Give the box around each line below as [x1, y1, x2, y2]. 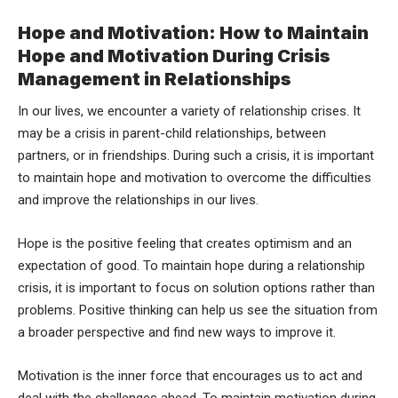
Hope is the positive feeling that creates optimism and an [18, 235, 352, 252]
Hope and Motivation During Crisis [18, 44, 330, 67]
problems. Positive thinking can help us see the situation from [18, 302, 378, 319]
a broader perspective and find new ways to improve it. [18, 324, 336, 341]
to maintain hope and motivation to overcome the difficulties [18, 170, 371, 187]
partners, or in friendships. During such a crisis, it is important [18, 147, 374, 164]
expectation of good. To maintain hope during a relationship [18, 258, 365, 275]
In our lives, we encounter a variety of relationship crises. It [18, 103, 361, 120]
